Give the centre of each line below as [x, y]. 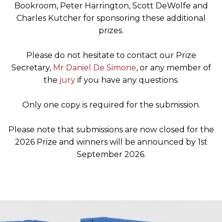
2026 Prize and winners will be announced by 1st [111, 142]
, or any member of [173, 68]
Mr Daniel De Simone [94, 68]
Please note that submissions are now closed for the [111, 130]
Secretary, [32, 68]
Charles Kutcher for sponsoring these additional [111, 18]
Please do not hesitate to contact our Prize [111, 55]
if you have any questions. [127, 80]
